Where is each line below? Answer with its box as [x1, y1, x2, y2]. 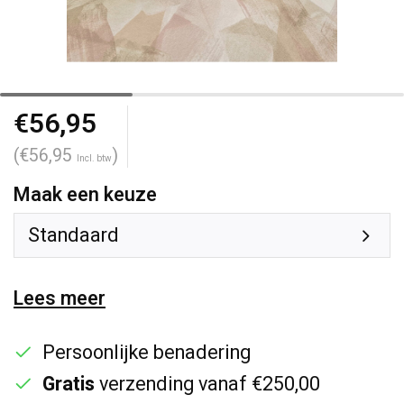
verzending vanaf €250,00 [95, 370, 320, 399]
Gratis [42, 370, 95, 399]
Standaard [28, 221, 119, 250]
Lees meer [14, 284, 106, 313]
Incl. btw [77, 152, 112, 165]
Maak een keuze [14, 180, 157, 209]
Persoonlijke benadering [42, 338, 251, 367]
